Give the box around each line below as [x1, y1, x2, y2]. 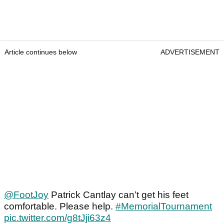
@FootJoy [4, 189, 48, 200]
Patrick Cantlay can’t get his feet [48, 189, 188, 200]
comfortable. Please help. [4, 201, 115, 212]
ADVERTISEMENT [160, 48, 219, 56]
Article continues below [4, 48, 77, 56]
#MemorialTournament [115, 201, 212, 212]
